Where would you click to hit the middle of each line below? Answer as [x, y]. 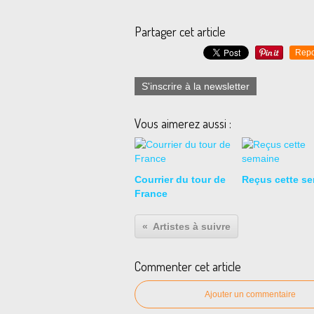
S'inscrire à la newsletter [196, 86]
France [151, 193]
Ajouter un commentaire [250, 294]
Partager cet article [180, 32]
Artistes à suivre [192, 226]
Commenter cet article [188, 266]
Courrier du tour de [180, 179]
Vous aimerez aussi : [183, 123]
